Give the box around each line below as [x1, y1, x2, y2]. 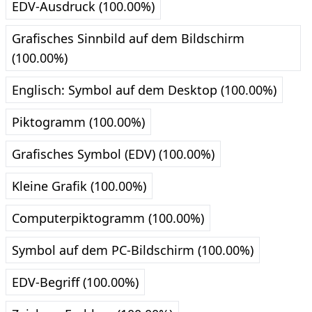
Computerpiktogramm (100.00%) [12, 210, 204, 227]
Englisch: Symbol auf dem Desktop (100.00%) [12, 81, 276, 99]
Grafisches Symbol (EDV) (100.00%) [12, 146, 214, 163]
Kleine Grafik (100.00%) [12, 178, 146, 195]
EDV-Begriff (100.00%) [12, 274, 139, 291]
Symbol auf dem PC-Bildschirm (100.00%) [12, 242, 253, 259]
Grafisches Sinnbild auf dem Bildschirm [12, 30, 244, 47]
